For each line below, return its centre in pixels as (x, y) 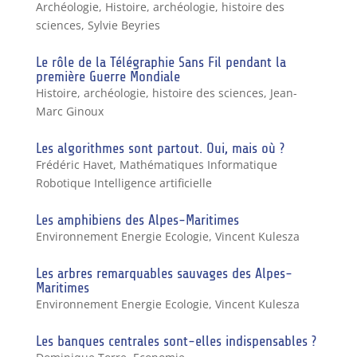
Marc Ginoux (69, 111)
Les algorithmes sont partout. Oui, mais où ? (160, 148)
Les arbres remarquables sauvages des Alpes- (164, 273)
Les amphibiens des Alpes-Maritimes (137, 220)
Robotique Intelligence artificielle (124, 182)
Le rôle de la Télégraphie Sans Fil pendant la (161, 62)
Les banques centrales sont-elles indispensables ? (176, 341)
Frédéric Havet (74, 164)
